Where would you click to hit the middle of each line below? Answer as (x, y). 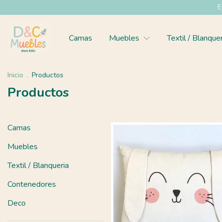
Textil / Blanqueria (38, 165)
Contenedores (32, 184)
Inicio (15, 75)
